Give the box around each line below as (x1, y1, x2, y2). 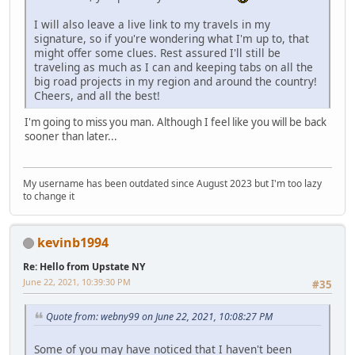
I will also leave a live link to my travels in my (34, 17, 270, 32)
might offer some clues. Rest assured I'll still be (34, 45, 281, 61)
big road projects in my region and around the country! (34, 74, 317, 90)
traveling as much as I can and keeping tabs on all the (34, 59, 313, 75)
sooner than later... (25, 129, 117, 144)
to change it (23, 189, 74, 203)
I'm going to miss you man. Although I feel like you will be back (25, 115, 326, 130)
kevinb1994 (37, 233, 109, 251)
